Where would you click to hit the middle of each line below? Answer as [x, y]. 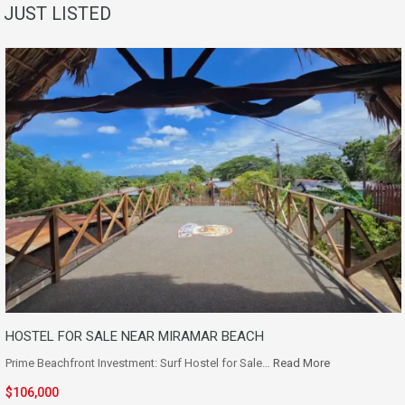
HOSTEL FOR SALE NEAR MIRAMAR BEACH [135, 336]
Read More [301, 363]
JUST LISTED [57, 14]
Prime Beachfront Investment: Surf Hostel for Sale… [139, 363]
